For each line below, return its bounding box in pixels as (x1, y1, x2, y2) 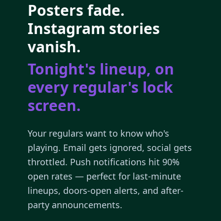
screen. (28, 95, 81, 115)
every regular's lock (28, 77, 173, 97)
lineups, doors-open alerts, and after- (28, 184, 184, 196)
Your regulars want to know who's (28, 127, 169, 139)
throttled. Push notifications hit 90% (28, 156, 180, 168)
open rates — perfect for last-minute (28, 170, 181, 182)
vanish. (28, 37, 81, 57)
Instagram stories (28, 18, 160, 38)
